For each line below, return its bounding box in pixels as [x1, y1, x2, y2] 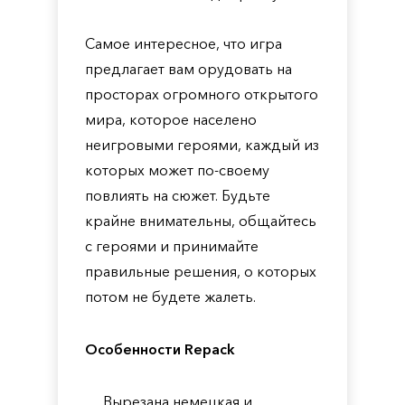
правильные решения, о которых [85, 262, 316, 280]
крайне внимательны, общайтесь [85, 212, 316, 230]
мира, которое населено [85, 110, 257, 128]
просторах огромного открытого [85, 85, 318, 103]
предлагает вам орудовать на [85, 60, 292, 78]
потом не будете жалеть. [85, 287, 256, 306]
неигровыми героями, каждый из [85, 136, 319, 154]
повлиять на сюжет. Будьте [85, 186, 270, 204]
